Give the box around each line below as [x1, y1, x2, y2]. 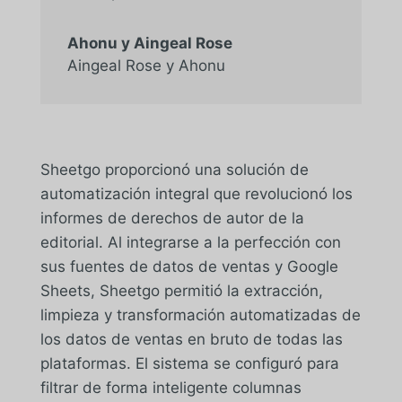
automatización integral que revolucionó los [39, 184, 353, 203]
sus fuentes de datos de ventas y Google [39, 257, 338, 275]
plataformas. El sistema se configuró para [39, 354, 339, 372]
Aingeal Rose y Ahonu [66, 56, 225, 74]
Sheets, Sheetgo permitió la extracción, [39, 281, 323, 300]
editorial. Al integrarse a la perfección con [39, 232, 341, 251]
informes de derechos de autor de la [39, 208, 304, 227]
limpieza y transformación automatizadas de [39, 305, 361, 324]
